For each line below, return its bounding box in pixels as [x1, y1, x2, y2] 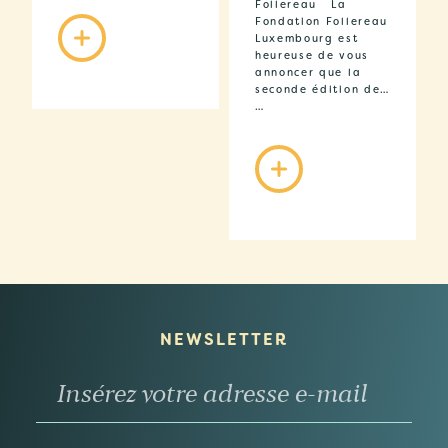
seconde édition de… [255, 83, 390, 97]
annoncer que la [255, 66, 362, 80]
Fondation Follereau [255, 15, 388, 29]
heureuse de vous [255, 49, 369, 63]
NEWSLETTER [160, 329, 288, 351]
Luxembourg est [255, 32, 359, 46]
